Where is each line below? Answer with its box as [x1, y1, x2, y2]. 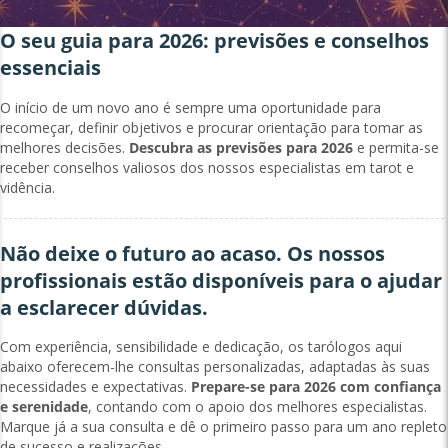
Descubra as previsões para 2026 [125, 137, 357, 157]
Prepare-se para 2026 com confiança [191, 377, 441, 397]
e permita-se [357, 137, 439, 157]
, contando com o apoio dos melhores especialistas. [88, 397, 427, 417]
